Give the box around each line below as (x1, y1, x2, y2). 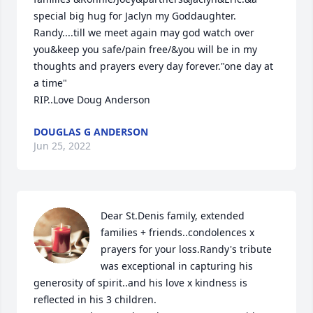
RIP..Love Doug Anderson (34, 93, 150, 106)
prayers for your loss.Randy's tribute (101, 242, 272, 256)
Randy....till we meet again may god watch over (34, 26, 254, 39)
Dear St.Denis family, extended (101, 209, 245, 222)
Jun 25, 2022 (34, 139, 91, 152)
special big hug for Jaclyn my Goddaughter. (34, 9, 236, 22)
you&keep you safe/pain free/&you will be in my (34, 43, 257, 56)
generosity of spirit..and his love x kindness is (34, 276, 247, 289)
